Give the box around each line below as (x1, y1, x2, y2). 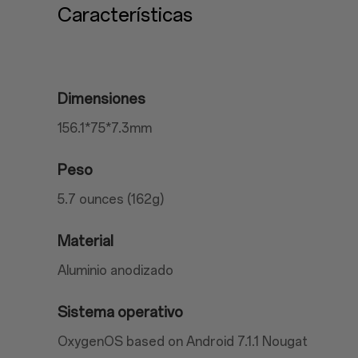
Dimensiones (58, 90, 145, 108)
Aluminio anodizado (58, 263, 173, 278)
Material (58, 233, 113, 250)
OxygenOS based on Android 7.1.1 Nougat (58, 334, 308, 349)
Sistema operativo (58, 304, 183, 321)
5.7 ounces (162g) (58, 192, 164, 207)
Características (58, 3, 193, 26)
